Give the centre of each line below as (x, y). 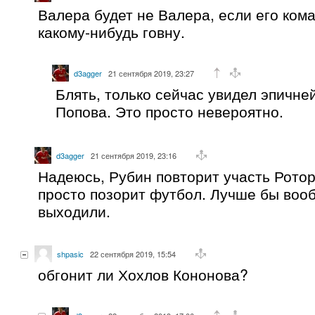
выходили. (74, 211)
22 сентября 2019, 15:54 (133, 253)
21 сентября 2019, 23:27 (151, 73)
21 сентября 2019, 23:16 (134, 155)
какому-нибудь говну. (111, 31)
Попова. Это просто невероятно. (169, 111)
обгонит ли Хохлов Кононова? (143, 274)
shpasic (70, 253)
